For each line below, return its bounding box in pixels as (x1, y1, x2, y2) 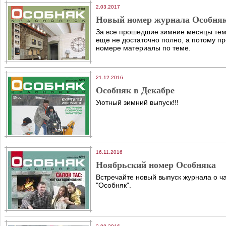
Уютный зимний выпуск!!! (96, 98, 179, 106)
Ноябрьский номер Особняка (96, 160, 216, 170)
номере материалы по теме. (96, 44, 191, 52)
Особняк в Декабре (96, 85, 175, 95)
